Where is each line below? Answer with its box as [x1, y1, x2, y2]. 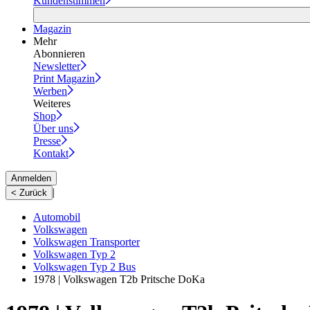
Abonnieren [33, 47, 85, 60]
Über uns [33, 122, 73, 134]
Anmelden [11, 172, 51, 183]
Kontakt [33, 147, 69, 159]
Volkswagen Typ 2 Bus [33, 260, 136, 273]
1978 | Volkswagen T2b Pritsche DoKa [33, 273, 205, 285]
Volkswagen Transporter [33, 235, 140, 248]
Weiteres [33, 97, 71, 109]
